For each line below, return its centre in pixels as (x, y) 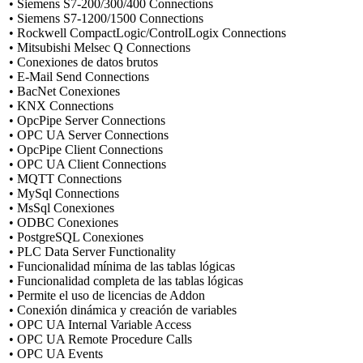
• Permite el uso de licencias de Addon (107, 295)
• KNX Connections (61, 105)
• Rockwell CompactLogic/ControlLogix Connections (147, 32)
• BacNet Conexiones (64, 91)
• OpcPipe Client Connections (86, 149)
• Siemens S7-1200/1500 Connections (106, 18)
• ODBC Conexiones (64, 222)
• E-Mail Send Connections (79, 76)
